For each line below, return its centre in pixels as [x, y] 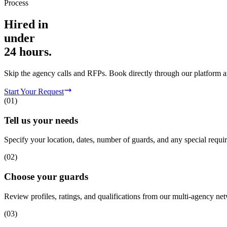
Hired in [26, 25]
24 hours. [28, 52]
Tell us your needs [41, 120]
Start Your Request [34, 92]
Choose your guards [46, 177]
